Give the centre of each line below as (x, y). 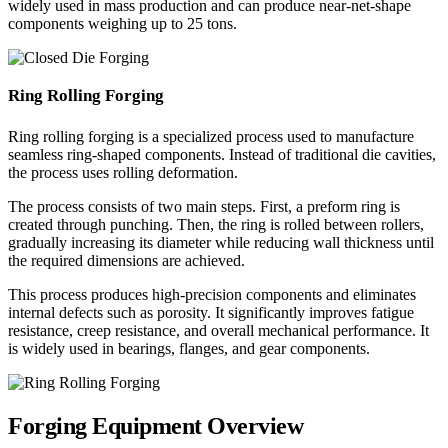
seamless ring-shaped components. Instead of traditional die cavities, (222, 155)
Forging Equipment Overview (156, 426)
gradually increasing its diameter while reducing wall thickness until (221, 243)
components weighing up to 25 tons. (122, 24)
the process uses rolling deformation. (123, 173)
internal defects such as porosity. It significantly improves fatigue (211, 313)
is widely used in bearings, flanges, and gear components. (189, 349)
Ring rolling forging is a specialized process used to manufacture (211, 137)
